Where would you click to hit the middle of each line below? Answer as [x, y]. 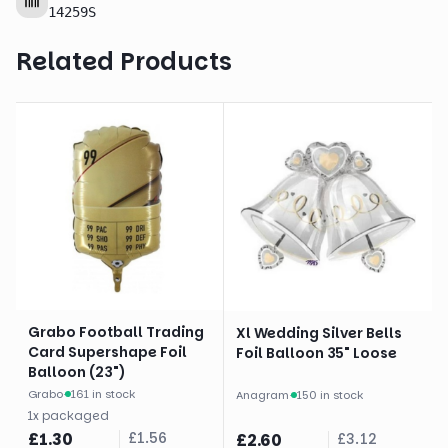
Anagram [262, 395]
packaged [75, 415]
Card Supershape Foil [107, 352]
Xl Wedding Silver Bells [319, 333]
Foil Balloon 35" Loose [316, 353]
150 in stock [330, 395]
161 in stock [103, 394]
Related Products [124, 61]
